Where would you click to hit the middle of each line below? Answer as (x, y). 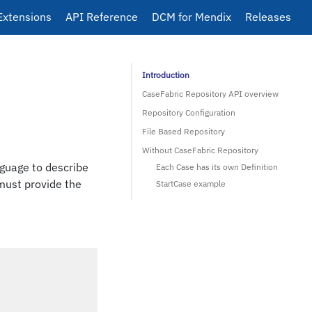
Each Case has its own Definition (217, 167)
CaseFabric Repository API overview (210, 94)
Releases (268, 16)
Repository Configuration (189, 112)
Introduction (166, 75)
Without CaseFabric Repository (200, 150)
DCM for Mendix (192, 16)
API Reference (102, 16)
